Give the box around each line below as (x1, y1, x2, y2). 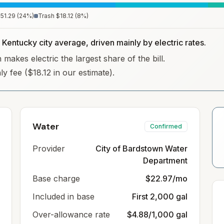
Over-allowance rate (32, 209, 110, 219)
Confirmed (150, 122, 182, 130)
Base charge (32, 173, 80, 183)
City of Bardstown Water (95, 143, 187, 153)
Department (143, 155, 187, 165)
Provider (32, 143, 65, 153)
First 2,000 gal (132, 191, 187, 201)
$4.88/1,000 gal (127, 209, 187, 219)
